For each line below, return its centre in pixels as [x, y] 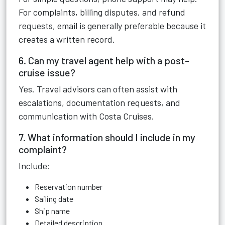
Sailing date [54, 199]
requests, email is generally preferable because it [112, 26]
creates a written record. [67, 39]
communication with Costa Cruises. [86, 116]
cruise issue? [47, 72]
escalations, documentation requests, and [99, 102]
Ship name [52, 211]
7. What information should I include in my [107, 137]
